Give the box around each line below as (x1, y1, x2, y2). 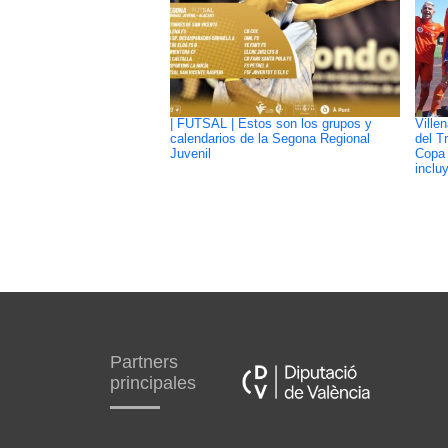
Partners (109, 352, 178, 373)
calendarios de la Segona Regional (169, 131, 370, 146)
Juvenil (169, 146, 211, 161)
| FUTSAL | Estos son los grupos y (169, 116, 372, 131)
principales (109, 373, 196, 394)
